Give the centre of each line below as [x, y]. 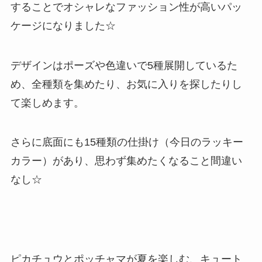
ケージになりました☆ [63, 25]
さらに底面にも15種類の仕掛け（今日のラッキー [127, 142]
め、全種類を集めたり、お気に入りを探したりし [126, 84]
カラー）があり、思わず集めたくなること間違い [126, 161]
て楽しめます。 [47, 103]
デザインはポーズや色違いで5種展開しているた [124, 65]
